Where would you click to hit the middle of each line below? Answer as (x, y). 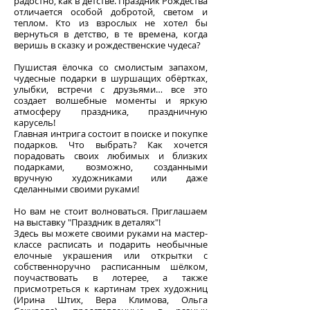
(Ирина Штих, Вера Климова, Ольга (111, 299)
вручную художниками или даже (111, 177)
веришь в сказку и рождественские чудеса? (107, 45)
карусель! (35, 122)
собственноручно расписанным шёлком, (111, 266)
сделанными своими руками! (76, 189)
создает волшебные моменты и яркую (111, 100)
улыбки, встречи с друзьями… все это (111, 89)
